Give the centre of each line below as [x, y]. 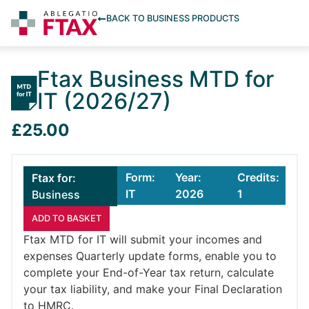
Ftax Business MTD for [156, 79]
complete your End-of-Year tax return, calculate [149, 273]
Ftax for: [54, 178]
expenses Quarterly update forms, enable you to [150, 256]
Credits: [259, 178]
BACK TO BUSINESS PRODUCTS [172, 19]
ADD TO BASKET [67, 219]
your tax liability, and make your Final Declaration [153, 289]
